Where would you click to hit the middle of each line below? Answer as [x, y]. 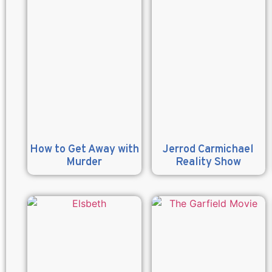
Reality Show [209, 162]
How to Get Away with [84, 149]
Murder [84, 162]
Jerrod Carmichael [209, 149]
